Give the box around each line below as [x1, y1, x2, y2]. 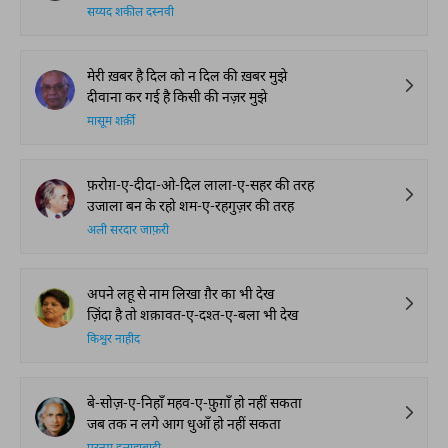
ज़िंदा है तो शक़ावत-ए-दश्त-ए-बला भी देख [87, 306, 298, 323]
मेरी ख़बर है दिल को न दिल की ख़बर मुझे [87, 67, 287, 84]
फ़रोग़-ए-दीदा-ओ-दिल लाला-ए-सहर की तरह [87, 176, 314, 193]
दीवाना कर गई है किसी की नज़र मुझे [87, 88, 267, 105]
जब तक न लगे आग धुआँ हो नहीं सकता [87, 415, 281, 432]
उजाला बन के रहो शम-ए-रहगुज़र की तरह [87, 197, 294, 214]
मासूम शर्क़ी [87, 114, 135, 130]
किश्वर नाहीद [87, 332, 140, 348]
